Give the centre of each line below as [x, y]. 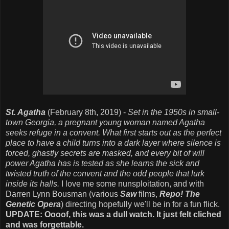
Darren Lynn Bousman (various [63, 194]
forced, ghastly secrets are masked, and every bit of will [105, 153]
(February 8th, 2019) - [87, 112]
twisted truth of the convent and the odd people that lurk [105, 173]
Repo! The [180, 194]
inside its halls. [32, 184]
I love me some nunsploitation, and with [132, 184]
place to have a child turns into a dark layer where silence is [113, 143]
